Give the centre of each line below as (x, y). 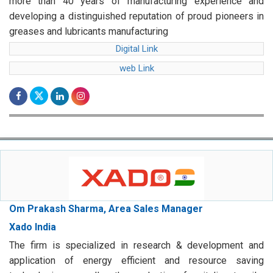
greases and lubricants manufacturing (89, 32)
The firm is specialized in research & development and (136, 246)
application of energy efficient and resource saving (136, 261)
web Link (136, 69)
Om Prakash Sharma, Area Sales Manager (106, 209)
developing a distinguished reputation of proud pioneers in (136, 16)
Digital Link (136, 49)
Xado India (33, 227)
